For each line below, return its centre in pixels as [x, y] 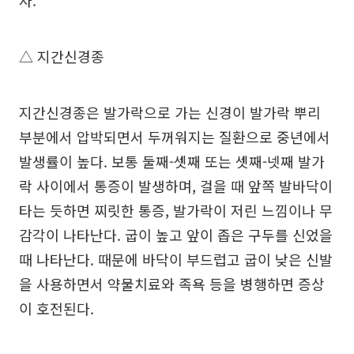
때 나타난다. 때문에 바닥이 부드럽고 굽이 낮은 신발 [176, 259]
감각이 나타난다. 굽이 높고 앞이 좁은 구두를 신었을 [176, 234]
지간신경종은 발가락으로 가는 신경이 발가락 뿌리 [170, 112]
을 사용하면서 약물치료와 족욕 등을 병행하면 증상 [172, 283]
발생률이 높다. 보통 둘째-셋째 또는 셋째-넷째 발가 [172, 161]
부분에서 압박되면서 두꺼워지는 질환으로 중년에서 [175, 136]
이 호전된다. [56, 308]
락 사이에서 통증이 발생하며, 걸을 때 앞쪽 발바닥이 [176, 185]
